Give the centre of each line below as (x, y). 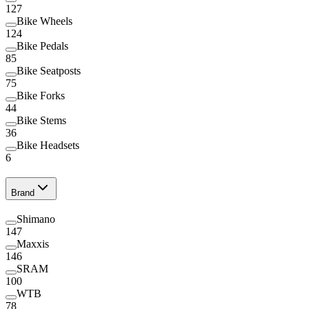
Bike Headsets (48, 146)
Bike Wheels (44, 21)
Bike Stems (41, 121)
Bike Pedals (42, 46)
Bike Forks (41, 96)
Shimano (36, 219)
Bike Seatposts (49, 71)
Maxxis (33, 243)
